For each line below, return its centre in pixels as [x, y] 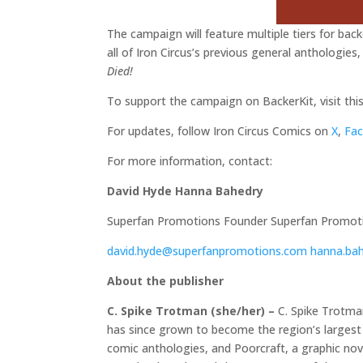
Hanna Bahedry [219, 191]
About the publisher [165, 281]
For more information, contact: [190, 161]
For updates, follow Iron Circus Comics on [219, 131]
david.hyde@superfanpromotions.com [209, 251]
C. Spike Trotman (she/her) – [192, 311]
